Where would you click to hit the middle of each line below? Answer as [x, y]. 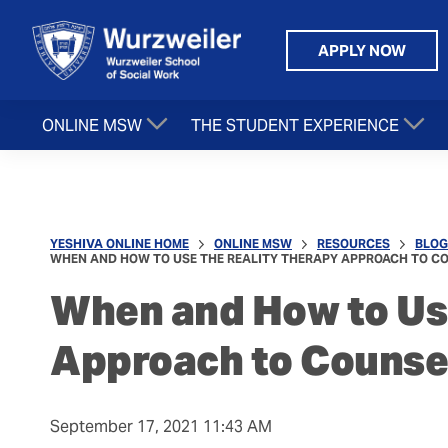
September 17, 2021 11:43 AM [161, 426]
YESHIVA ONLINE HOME [119, 243]
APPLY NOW [362, 50]
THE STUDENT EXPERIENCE [295, 125]
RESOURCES [353, 243]
